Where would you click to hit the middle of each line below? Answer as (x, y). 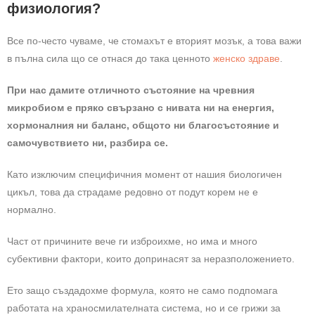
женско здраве (246, 58)
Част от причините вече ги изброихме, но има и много (132, 241)
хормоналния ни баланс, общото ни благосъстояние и (143, 125)
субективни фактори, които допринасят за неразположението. (151, 259)
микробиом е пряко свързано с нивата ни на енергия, (141, 108)
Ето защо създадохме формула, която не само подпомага (142, 290)
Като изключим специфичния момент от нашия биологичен (144, 174)
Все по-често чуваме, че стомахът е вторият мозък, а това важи (154, 41)
